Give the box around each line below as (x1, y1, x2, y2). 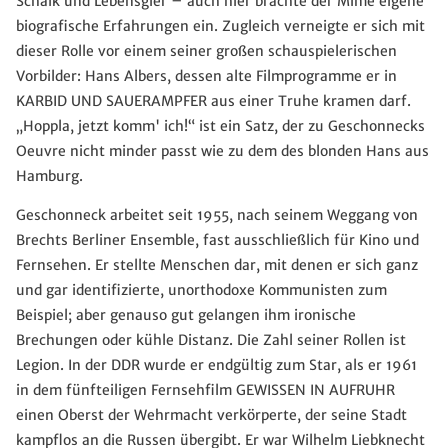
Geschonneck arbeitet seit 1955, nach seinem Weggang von (16, 206, 418, 225)
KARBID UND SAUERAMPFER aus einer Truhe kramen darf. (16, 92, 411, 111)
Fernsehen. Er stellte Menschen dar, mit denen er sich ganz (16, 256, 418, 275)
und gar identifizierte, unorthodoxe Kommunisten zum (16, 281, 387, 300)
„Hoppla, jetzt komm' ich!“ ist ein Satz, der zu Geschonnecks (16, 117, 425, 136)
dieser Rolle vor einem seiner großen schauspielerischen (16, 42, 397, 61)
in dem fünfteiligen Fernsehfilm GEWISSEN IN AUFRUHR (16, 381, 395, 400)
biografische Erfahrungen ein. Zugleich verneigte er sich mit (16, 17, 425, 36)
